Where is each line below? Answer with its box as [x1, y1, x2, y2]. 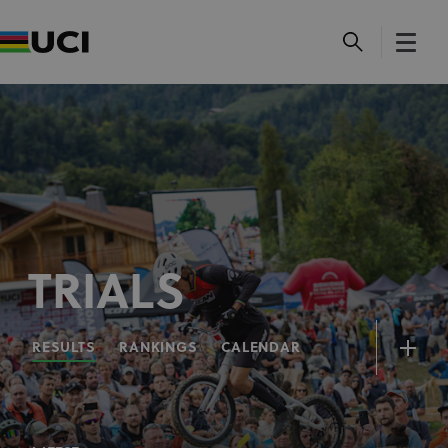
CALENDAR [221, 341, 301, 356]
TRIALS [28, 269, 184, 323]
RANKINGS [119, 341, 198, 356]
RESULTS [32, 341, 96, 356]
